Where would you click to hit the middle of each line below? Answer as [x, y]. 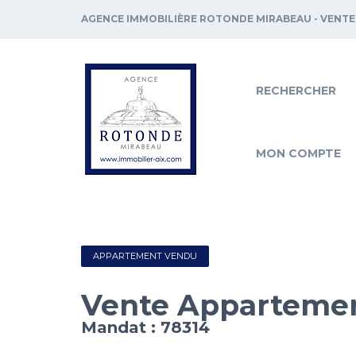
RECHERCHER [296, 90]
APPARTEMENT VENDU [145, 255]
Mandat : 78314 [145, 327]
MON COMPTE [298, 153]
